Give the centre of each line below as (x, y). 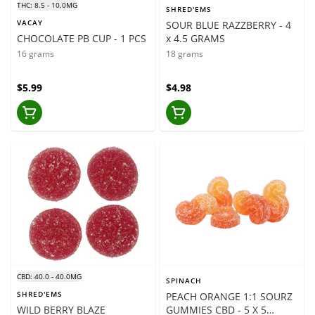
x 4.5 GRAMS (195, 38)
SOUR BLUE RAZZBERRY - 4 (229, 25)
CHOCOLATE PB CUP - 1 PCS (130, 38)
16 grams (36, 53)
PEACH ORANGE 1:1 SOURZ (229, 296)
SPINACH (184, 280)
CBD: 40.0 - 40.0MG (49, 276)
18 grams (185, 53)
